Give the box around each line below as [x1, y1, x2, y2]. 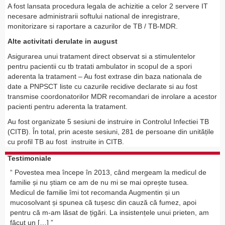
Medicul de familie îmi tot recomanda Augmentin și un [10, 188, 180, 197]
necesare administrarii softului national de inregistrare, [8, 12, 180, 21]
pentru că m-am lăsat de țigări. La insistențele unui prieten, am [10, 208, 209, 217]
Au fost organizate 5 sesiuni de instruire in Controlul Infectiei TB [8, 118, 209, 126]
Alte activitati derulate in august [8, 37, 118, 46]
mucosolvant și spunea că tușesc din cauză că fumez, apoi [10, 198, 196, 207]
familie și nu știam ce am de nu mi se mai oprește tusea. [10, 178, 189, 187]
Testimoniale [8, 154, 51, 163]
